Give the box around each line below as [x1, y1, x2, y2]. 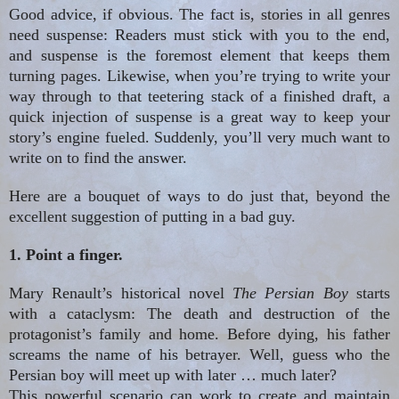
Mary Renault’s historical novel [9, 284, 233, 303]
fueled [104, 128, 145, 147]
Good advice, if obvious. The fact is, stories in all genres [9, 5, 390, 24]
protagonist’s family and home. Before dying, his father [9, 325, 390, 344]
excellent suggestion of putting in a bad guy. [9, 208, 296, 226]
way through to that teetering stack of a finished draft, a [9, 87, 390, 106]
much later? [256, 366, 337, 385]
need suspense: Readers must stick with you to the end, [9, 26, 390, 45]
